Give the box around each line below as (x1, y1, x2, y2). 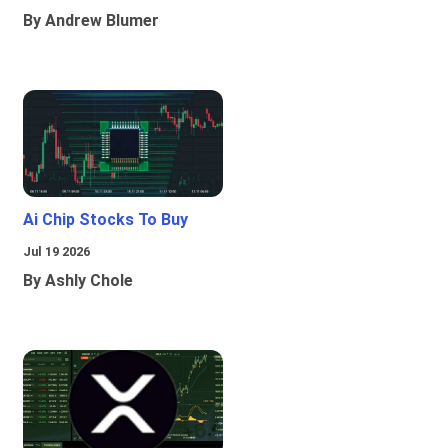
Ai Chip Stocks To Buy (23, 210, 188, 230)
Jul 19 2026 (23, 244, 90, 260)
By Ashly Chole (23, 271, 133, 291)
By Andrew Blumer (23, 11, 159, 31)
